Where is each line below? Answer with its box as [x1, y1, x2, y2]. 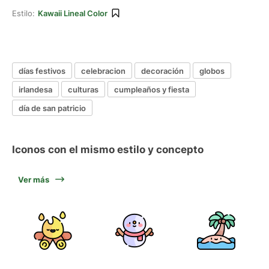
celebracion [81, 65, 125, 76]
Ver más [18, 175, 49, 184]
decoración [141, 65, 184, 76]
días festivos [19, 65, 65, 76]
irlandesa [19, 84, 52, 94]
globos [199, 65, 225, 76]
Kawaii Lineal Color [38, 8, 107, 18]
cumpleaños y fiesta [114, 84, 189, 94]
